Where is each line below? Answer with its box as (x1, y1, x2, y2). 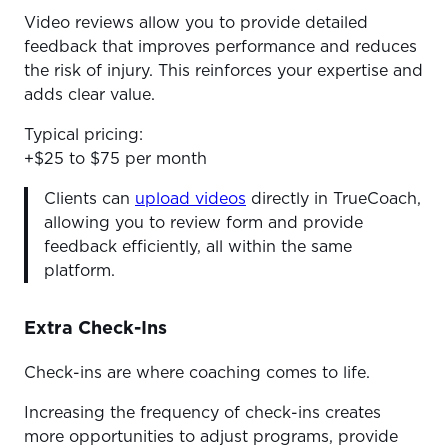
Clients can (44, 191, 135, 208)
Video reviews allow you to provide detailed (24, 15, 368, 32)
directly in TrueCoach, (246, 191, 421, 208)
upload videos (135, 191, 246, 208)
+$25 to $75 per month (24, 151, 212, 168)
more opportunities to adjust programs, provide (24, 429, 398, 446)
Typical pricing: (24, 127, 148, 144)
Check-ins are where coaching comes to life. (24, 365, 375, 382)
